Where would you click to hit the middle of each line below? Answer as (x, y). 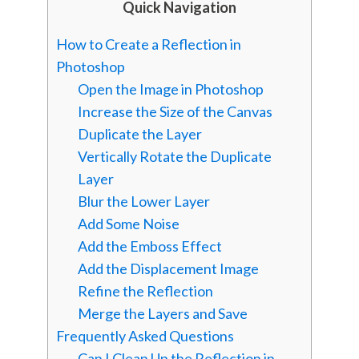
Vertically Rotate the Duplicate (174, 157)
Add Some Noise (128, 224)
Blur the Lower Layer (143, 202)
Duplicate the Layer (139, 134)
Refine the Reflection (145, 291)
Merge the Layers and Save (162, 314)
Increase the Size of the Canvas (175, 112)
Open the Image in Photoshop (170, 89)
